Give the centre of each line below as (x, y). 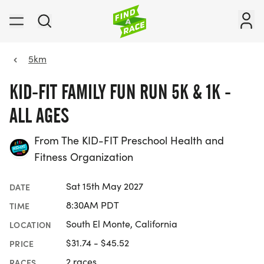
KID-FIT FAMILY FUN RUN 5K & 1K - (120, 92)
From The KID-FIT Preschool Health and (129, 141)
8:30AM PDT (93, 205)
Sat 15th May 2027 (105, 186)
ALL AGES (39, 115)
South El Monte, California (122, 224)
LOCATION (31, 225)
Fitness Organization (84, 157)
